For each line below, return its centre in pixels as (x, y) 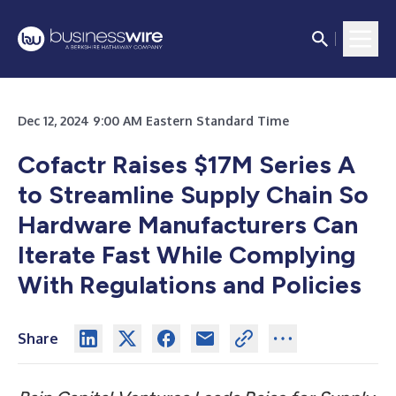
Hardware (78, 225)
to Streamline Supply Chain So (193, 194)
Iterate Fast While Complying (187, 255)
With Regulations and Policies (190, 285)
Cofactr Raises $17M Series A (187, 164)
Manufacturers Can (248, 225)
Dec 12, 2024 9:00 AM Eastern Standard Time (153, 121)
